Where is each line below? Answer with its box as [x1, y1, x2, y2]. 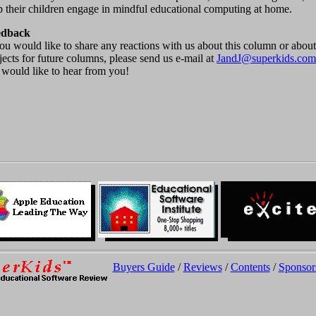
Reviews [183, 261, 222, 273]
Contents [230, 261, 270, 273]
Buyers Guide [112, 261, 175, 273]
